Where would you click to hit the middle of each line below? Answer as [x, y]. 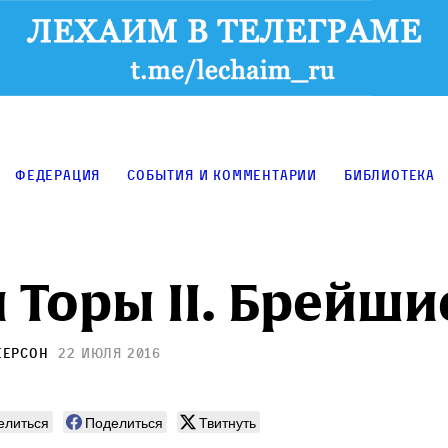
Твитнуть [227, 422]
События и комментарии [222, 175]
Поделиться [124, 422]
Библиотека [390, 175]
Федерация [58, 175]
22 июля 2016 [110, 353]
